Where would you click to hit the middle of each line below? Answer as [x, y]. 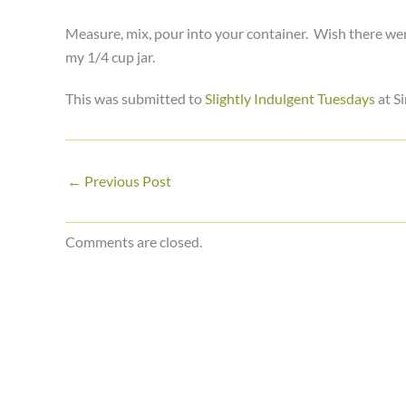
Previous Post [126, 181]
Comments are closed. [134, 242]
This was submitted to [135, 98]
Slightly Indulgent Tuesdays [290, 98]
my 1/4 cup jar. [110, 57]
